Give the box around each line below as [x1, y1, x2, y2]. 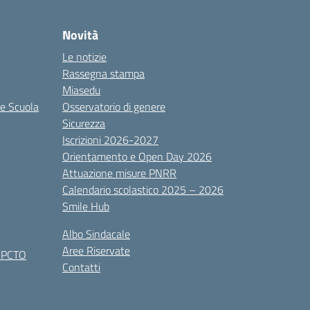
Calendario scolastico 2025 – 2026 [62, 181, 224, 198]
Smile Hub [62, 198, 109, 215]
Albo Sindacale [62, 226, 130, 242]
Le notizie [62, 48, 107, 65]
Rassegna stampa [62, 65, 145, 82]
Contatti [62, 259, 100, 275]
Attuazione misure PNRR [62, 165, 176, 181]
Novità [62, 26, 98, 44]
